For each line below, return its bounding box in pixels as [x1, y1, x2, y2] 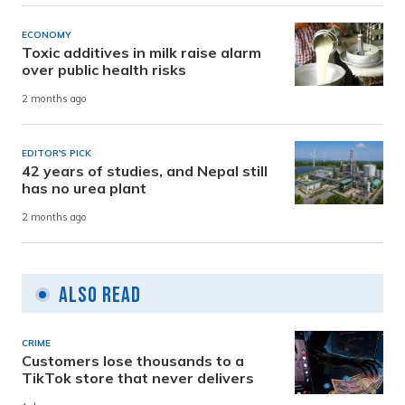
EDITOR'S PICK [22, 147, 91, 160]
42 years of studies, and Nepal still [22, 162, 268, 181]
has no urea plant [22, 179, 146, 198]
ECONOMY [22, 29, 71, 42]
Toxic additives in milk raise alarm [22, 43, 261, 62]
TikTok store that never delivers [22, 369, 254, 388]
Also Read [59, 282, 141, 309]
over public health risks [22, 61, 186, 80]
